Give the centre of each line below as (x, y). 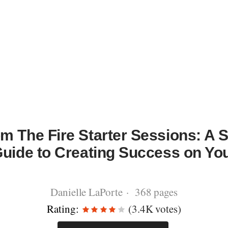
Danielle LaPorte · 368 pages (114, 192)
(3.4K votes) (153, 209)
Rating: (63, 209)
